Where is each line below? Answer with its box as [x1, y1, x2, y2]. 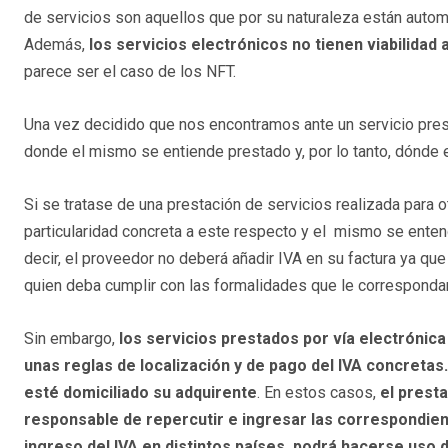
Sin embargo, [24, 328, 119, 348]
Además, [24, 34, 89, 54]
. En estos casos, [257, 382, 380, 402]
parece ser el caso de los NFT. [24, 61, 236, 81]
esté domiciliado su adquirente [24, 382, 257, 402]
